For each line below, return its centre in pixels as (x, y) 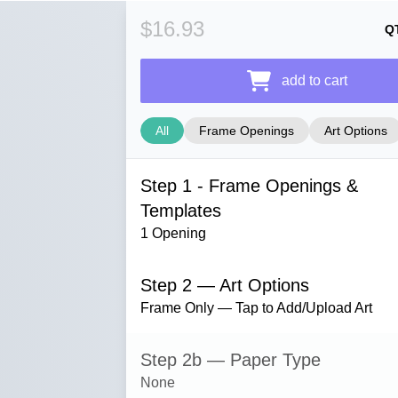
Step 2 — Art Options (225, 285)
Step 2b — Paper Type (231, 360)
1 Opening (173, 233)
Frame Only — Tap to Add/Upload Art (256, 308)
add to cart (314, 80)
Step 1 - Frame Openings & (249, 186)
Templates (181, 211)
